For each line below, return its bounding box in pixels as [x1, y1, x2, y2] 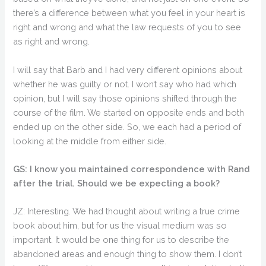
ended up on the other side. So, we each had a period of [13, 121, 242, 132]
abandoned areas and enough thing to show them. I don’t [13, 249, 242, 259]
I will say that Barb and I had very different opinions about [13, 64, 243, 75]
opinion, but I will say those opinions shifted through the [13, 93, 237, 103]
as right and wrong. [13, 36, 90, 47]
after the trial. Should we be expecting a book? [13, 178, 220, 189]
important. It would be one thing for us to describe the [13, 235, 230, 245]
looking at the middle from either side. [13, 135, 167, 146]
